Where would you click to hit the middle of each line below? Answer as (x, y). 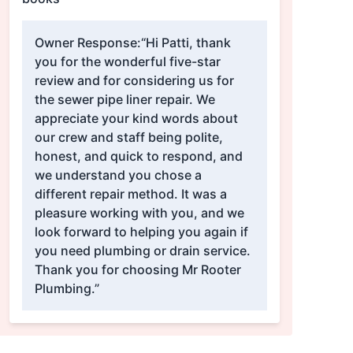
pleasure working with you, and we (139, 213)
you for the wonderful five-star (127, 62)
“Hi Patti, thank (186, 43)
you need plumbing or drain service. (142, 251)
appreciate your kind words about (136, 119)
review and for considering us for (134, 81)
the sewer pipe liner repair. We (124, 100)
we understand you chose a (118, 175)
